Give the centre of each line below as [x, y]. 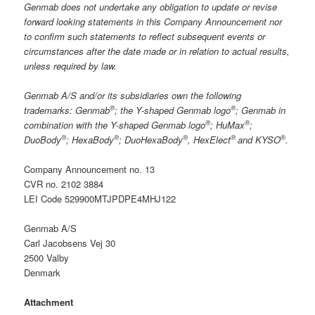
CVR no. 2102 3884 [64, 184]
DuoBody [43, 139]
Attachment [49, 302]
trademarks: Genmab [67, 110]
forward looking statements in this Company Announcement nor [153, 21]
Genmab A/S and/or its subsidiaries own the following [133, 95]
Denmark [43, 273]
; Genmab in [261, 110]
